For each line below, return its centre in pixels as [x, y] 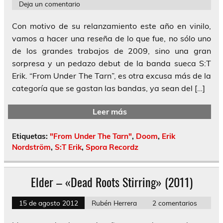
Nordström [31, 147]
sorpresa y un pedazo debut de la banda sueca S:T [111, 63]
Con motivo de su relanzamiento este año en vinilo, [111, 26]
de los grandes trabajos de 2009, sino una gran [111, 51]
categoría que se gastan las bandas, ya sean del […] [109, 88]
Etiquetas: [31, 136]
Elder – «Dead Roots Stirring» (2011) [111, 181]
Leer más [110, 112]
